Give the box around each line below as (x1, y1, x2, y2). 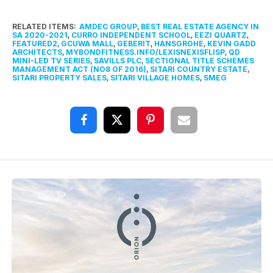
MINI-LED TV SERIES (12, 55, 90, 65)
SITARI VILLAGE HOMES (110, 73, 200, 82)
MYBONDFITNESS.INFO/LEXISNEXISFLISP (65, 47, 225, 57)
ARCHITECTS (12, 47, 62, 57)
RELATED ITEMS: (12, 21, 76, 31)
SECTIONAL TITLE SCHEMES (144, 55, 254, 65)
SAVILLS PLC (93, 55, 141, 65)
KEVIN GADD (207, 38, 256, 48)
